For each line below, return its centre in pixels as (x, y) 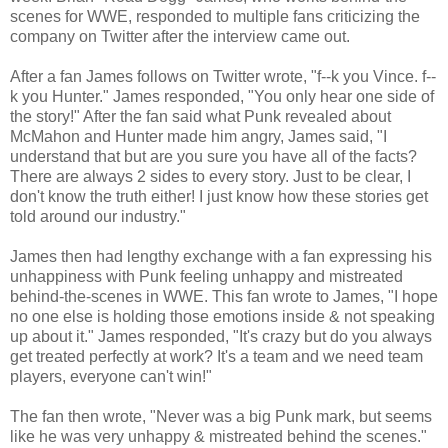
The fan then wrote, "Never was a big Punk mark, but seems (221, 416)
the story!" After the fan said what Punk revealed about (200, 116)
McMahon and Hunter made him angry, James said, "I (198, 136)
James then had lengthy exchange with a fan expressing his (221, 256)
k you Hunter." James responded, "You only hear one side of (222, 96)
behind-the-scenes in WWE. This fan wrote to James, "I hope (224, 296)
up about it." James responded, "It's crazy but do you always (221, 336)
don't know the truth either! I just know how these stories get (219, 196)
